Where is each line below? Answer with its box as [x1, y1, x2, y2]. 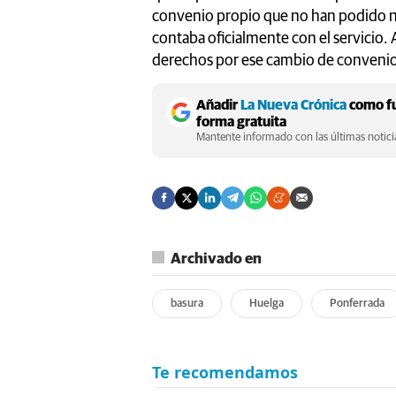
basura [171, 297, 203, 309]
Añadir [196, 97, 240, 112]
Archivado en [171, 251, 262, 267]
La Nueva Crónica [240, 97, 346, 112]
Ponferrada [330, 297, 385, 309]
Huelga [249, 297, 284, 309]
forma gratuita [196, 114, 286, 129]
